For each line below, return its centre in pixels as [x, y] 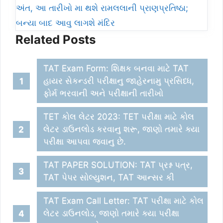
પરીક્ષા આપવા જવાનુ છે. [85, 142]
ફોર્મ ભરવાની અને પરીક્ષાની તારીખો [104, 93]
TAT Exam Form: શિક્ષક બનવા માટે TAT [116, 68]
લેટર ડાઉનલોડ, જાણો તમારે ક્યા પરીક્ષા [111, 213]
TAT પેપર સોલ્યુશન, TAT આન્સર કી [109, 177]
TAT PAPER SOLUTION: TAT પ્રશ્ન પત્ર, [118, 165]
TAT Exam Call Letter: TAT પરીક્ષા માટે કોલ [124, 201]
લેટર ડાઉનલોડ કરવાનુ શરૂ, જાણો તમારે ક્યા [122, 129]
